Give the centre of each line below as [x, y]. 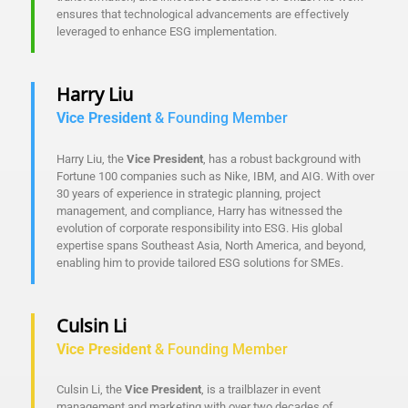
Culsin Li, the [91, 390]
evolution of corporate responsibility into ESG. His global [199, 228]
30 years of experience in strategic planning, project [189, 193]
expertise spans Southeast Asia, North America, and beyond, [211, 245]
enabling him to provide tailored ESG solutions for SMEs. [200, 262]
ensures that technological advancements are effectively [203, 14]
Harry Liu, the [92, 158]
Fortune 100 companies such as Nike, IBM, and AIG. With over [215, 176]
